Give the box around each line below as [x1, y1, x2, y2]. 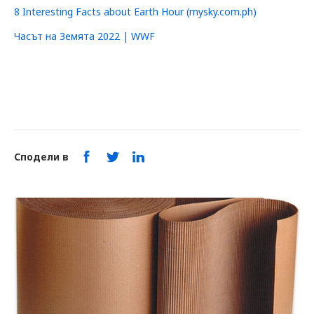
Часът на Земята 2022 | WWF [14, 29, 155, 43]
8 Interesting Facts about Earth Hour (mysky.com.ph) [14, 5, 257, 18]
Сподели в [14, 150, 69, 163]
